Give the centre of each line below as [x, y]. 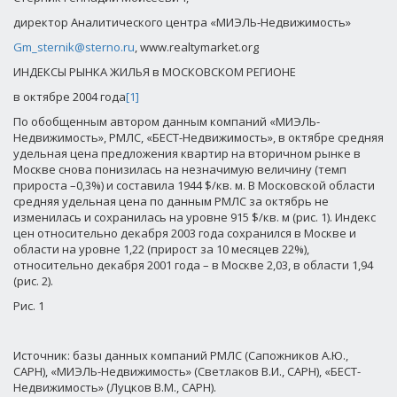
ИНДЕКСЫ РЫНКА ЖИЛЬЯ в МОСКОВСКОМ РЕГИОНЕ [155, 72]
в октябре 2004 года [70, 97]
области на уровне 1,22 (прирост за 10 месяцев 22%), [161, 249]
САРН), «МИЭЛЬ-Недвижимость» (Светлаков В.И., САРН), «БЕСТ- [187, 371]
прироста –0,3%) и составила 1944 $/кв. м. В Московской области [194, 185]
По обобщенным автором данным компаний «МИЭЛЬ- [167, 121]
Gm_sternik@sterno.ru [74, 47]
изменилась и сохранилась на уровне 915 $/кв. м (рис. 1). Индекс [195, 217]
